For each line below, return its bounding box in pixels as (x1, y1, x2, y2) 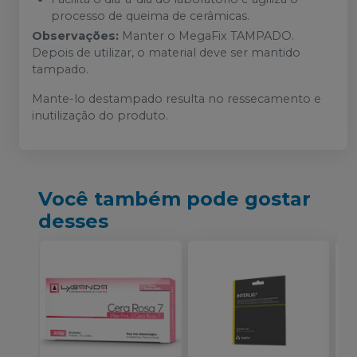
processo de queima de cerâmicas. (51, 9, 249, 23)
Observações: (32, 29, 122, 43)
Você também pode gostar (38, 187, 311, 210)
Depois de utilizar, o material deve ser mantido (32, 45, 300, 60)
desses (38, 210, 108, 233)
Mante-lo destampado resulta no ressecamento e (32, 92, 321, 106)
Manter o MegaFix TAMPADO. (122, 29, 294, 43)
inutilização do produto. (32, 108, 168, 123)
